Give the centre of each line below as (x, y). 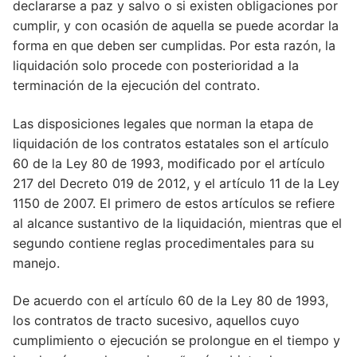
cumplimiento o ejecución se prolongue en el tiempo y (177, 341)
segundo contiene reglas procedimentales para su (163, 243)
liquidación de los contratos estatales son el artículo (171, 143)
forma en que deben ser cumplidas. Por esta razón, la (174, 46)
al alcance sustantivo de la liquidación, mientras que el (177, 223)
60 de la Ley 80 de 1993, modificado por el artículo (169, 163)
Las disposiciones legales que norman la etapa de (163, 123)
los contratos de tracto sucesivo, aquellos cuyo (156, 321)
